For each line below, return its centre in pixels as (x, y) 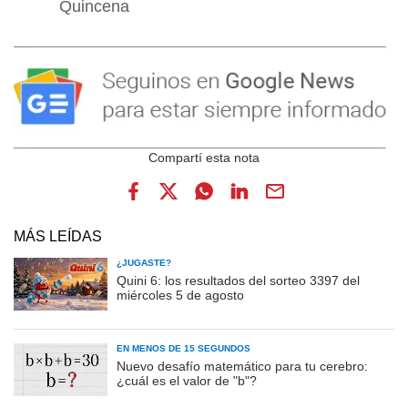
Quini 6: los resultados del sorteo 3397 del (238, 281)
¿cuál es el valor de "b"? (187, 381)
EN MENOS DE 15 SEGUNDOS (184, 349)
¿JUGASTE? (144, 263)
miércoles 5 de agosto (180, 296)
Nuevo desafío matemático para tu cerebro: (242, 367)
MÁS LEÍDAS (58, 237)
